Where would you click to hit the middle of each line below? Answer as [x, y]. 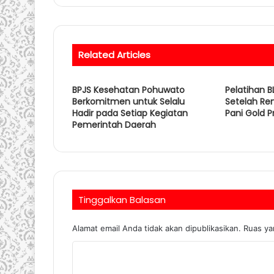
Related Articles [114, 55]
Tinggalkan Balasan [122, 200]
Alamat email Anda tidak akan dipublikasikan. [157, 228]
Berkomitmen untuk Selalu [128, 102]
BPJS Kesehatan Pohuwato [128, 90]
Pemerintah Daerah [114, 125]
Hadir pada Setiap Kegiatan [130, 113]
